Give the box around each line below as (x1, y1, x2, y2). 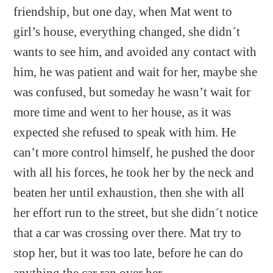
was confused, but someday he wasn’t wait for (13, 85, 251, 99)
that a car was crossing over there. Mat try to (13, 225, 242, 239)
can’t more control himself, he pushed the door (13, 145, 255, 159)
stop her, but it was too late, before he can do (13, 246, 244, 260)
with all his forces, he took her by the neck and (13, 165, 255, 179)
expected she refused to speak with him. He (13, 125, 236, 139)
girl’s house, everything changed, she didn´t (13, 24, 241, 38)
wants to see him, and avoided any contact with (13, 44, 257, 58)
